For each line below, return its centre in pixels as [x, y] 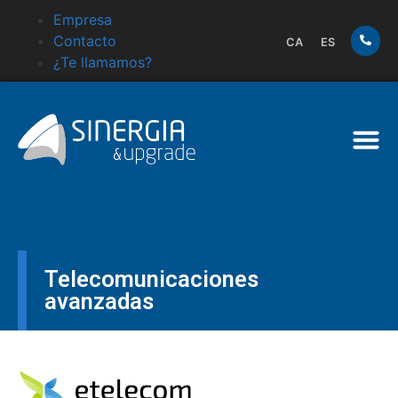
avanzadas [99, 301]
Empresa [83, 20]
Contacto [85, 41]
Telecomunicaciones [151, 279]
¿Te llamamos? [103, 62]
